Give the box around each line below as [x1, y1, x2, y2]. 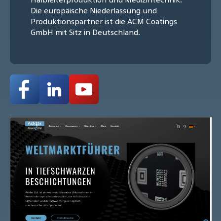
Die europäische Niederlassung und [31, 4, 157, 16]
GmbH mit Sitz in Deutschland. [31, 26, 140, 37]
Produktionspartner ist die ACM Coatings [31, 15, 177, 27]
